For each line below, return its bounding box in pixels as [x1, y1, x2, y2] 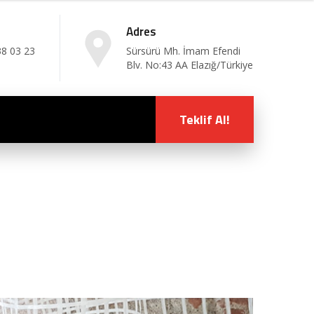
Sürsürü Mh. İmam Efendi [126, 44, 240, 57]
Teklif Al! [179, 110, 230, 129]
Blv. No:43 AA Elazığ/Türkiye [126, 58, 253, 71]
